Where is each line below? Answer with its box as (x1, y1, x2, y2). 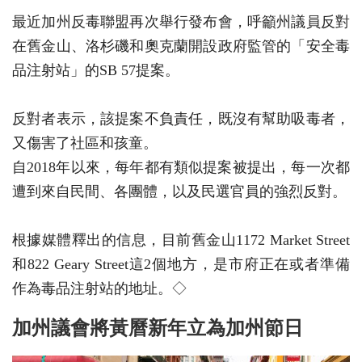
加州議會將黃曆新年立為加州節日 (12, 316, 303, 339)
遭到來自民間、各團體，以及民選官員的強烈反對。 (12, 183, 347, 200)
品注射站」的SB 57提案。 (12, 61, 179, 78)
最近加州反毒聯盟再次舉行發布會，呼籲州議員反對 (12, 13, 350, 30)
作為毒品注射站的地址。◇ (12, 280, 187, 297)
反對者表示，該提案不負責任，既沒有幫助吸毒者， (12, 110, 350, 127)
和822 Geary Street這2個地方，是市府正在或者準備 (12, 255, 350, 272)
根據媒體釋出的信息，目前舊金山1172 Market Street (12, 231, 350, 248)
